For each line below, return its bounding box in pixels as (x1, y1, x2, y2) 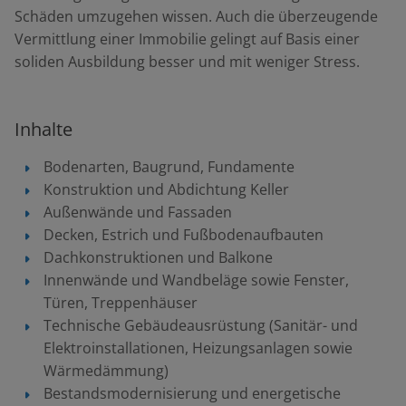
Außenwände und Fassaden (43, 202, 232, 222)
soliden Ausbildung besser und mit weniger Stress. (14, 52, 360, 72)
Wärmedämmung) (43, 361, 169, 381)
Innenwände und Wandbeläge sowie (43, 270, 294, 290)
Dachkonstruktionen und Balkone (43, 247, 273, 267)
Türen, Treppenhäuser (43, 293, 198, 313)
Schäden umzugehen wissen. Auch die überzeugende (14, 6, 378, 26)
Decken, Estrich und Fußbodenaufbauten (43, 225, 324, 245)
